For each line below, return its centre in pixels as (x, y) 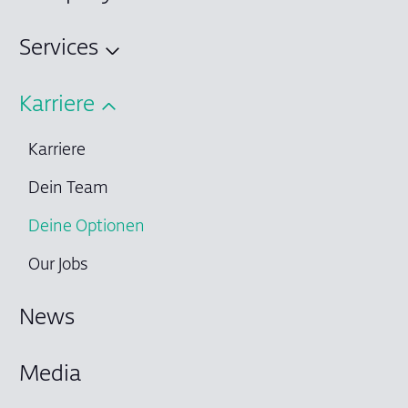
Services (59, 50)
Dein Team (68, 190)
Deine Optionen (87, 228)
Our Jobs (58, 266)
